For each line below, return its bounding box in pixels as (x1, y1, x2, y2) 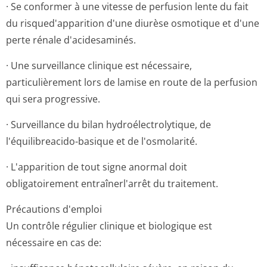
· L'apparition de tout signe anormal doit (6, 160, 187, 173)
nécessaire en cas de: (6, 236, 101, 249)
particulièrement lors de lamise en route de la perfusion (6, 76, 257, 89)
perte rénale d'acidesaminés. (6, 33, 136, 46)
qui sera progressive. (6, 92, 100, 105)
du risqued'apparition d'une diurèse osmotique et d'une (6, 17, 259, 30)
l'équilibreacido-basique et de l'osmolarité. (6, 135, 197, 148)
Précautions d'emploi (6, 203, 102, 216)
